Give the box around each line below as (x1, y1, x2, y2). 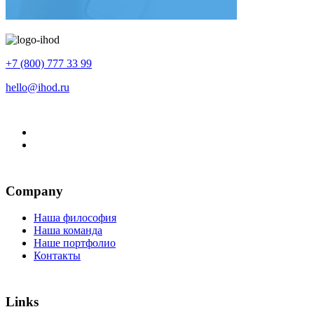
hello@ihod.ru (6, 81, 69, 93)
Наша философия (34, 212, 116, 224)
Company (6, 183, 63, 198)
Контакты (34, 250, 81, 262)
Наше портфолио (34, 237, 116, 250)
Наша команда (34, 224, 102, 237)
